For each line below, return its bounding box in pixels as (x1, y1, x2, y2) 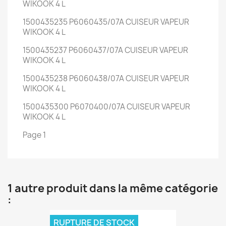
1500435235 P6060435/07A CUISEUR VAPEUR (23, 17, 189, 27)
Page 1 (23, 130, 46, 140)
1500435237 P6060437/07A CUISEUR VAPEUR (23, 45, 188, 55)
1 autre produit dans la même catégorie (8, 181, 218, 196)
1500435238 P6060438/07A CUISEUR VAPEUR (23, 73, 189, 84)
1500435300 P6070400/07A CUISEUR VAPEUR (23, 101, 190, 112)
